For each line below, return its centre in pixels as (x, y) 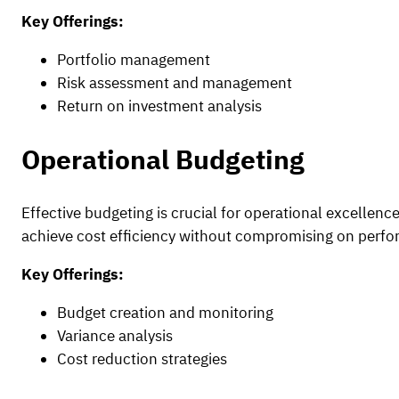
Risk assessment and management (175, 82)
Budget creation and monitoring (165, 312)
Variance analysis (115, 335)
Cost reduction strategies (142, 358)
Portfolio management (134, 59)
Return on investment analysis (159, 106)
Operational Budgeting (163, 159)
